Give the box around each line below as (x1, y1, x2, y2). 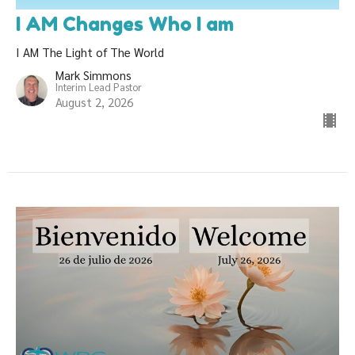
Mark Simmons (55, 67, 132, 83)
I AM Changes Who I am (16, 13, 234, 36)
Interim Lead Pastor (55, 80, 142, 94)
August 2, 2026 (55, 94, 133, 110)
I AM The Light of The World (16, 44, 164, 60)
